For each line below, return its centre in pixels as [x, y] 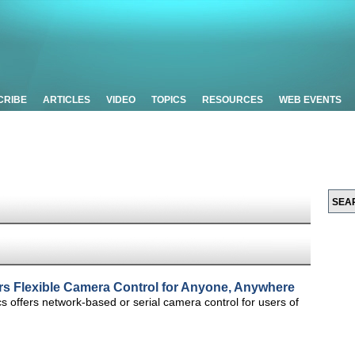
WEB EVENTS [310, 100]
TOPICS [169, 100]
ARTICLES [67, 100]
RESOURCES [233, 100]
